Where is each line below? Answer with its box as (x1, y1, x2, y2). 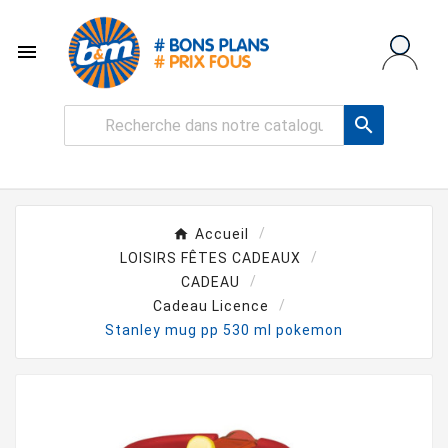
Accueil (194, 225, 249, 242)
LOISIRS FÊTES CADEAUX (120, 249, 301, 266)
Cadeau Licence (152, 297, 269, 314)
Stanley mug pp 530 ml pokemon (105, 321, 343, 338)
